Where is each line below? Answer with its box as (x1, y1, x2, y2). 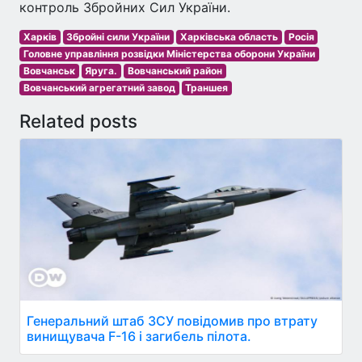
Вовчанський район (127, 65, 222, 77)
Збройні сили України (66, 31, 170, 43)
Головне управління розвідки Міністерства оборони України (23, 48, 315, 60)
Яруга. (85, 65, 118, 77)
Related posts (19, 110, 137, 132)
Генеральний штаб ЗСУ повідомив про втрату (27, 313, 318, 329)
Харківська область (179, 31, 278, 43)
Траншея (185, 82, 229, 94)
